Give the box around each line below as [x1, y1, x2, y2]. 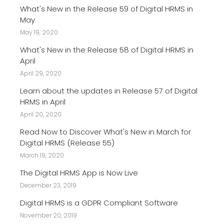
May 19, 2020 [20, 27, 58, 36]
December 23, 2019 [20, 180, 76, 189]
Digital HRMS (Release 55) [20, 137, 114, 148]
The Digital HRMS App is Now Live [20, 167, 138, 178]
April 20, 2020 [20, 109, 61, 118]
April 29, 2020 [20, 68, 61, 77]
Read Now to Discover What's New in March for [20, 126, 191, 137]
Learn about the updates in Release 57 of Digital [20, 85, 197, 96]
